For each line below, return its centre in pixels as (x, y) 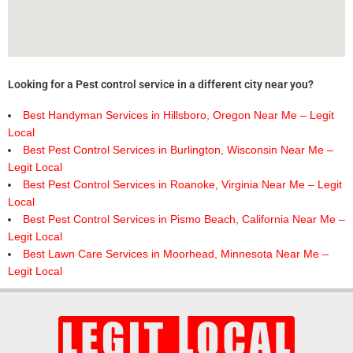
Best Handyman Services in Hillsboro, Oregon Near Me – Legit (178, 116)
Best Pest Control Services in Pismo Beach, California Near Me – (184, 220)
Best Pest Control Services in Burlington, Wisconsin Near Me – (178, 150)
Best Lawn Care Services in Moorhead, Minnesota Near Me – (175, 255)
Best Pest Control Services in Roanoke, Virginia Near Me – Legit (182, 185)
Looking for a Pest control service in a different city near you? (161, 85)
